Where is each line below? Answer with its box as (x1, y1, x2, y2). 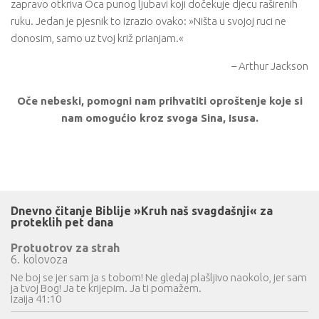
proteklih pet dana (11, 216, 113, 229)
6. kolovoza (11, 253, 68, 266)
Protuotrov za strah (11, 241, 120, 254)
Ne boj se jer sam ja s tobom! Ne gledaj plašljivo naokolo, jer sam (11, 271, 307, 283)
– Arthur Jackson (231, 60, 308, 72)
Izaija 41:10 (11, 293, 61, 305)
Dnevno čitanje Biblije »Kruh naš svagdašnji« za (11, 204, 273, 217)
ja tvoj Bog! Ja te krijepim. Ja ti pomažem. (11, 282, 202, 294)
